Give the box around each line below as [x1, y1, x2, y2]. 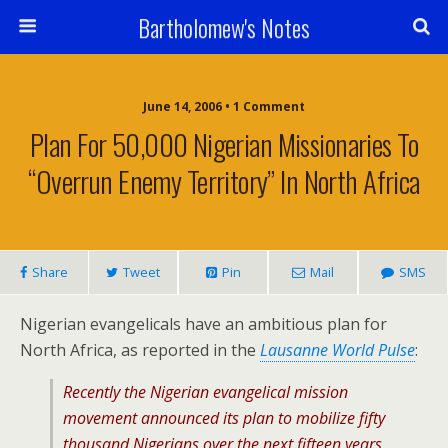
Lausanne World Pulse [260, 339, 415, 361]
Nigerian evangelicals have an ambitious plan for [20, 313, 387, 335]
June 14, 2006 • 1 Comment [143, 98, 305, 115]
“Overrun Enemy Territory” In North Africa [28, 160, 420, 202]
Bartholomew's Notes [138, 9, 310, 45]
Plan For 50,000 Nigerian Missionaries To [30, 123, 418, 165]
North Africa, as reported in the [20, 339, 260, 361]
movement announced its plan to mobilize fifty [63, 407, 385, 429]
